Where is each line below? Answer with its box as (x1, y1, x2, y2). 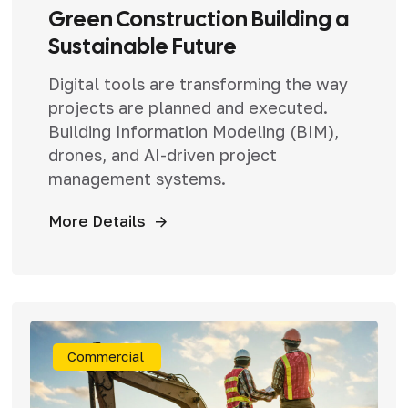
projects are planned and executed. (47, 97, 328, 117)
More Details (47, 210, 146, 230)
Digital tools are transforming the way (47, 73, 348, 94)
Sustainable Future (47, 31, 237, 60)
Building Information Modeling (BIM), (47, 120, 339, 141)
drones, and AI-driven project (47, 144, 277, 165)
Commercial (66, 347, 144, 364)
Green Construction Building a (47, 4, 349, 33)
